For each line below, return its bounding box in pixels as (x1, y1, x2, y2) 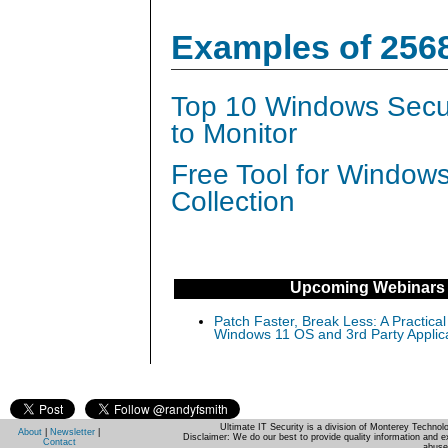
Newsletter (50, 426, 95, 437)
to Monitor (171, 118, 297, 150)
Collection (171, 186, 295, 218)
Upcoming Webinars (289, 278, 445, 296)
